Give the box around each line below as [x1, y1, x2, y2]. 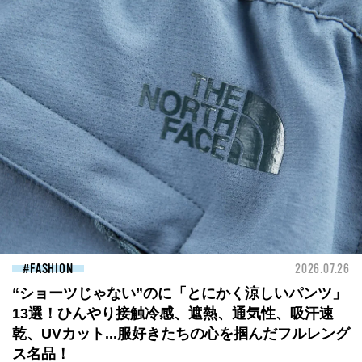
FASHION [30, 262, 74, 276]
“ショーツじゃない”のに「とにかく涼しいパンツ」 [12, 285, 347, 301]
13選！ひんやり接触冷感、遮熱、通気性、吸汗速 [12, 305, 334, 322]
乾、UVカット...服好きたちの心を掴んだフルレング [12, 326, 350, 342]
